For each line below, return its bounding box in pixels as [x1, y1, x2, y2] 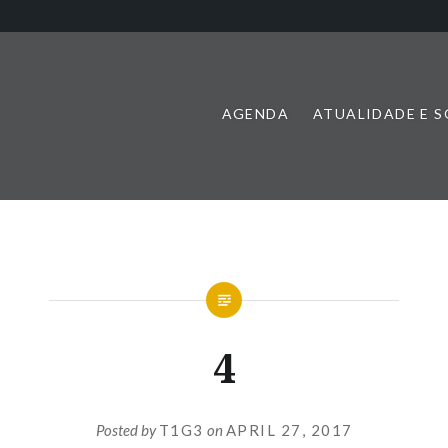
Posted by [95, 420, 159, 439]
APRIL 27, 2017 [225, 420, 353, 439]
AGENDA [221, 105, 289, 122]
